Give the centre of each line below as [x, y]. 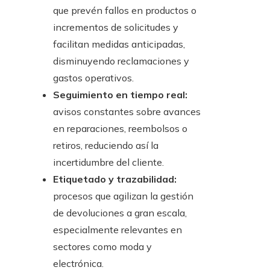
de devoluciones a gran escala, [120, 213]
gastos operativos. [93, 78]
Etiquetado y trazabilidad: [115, 179]
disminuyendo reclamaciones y [121, 61]
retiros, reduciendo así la [106, 146]
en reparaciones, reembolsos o [120, 129]
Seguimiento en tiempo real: [120, 95]
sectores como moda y [102, 247]
